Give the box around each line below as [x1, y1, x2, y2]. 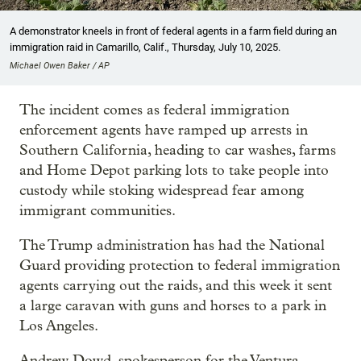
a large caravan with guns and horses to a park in [19, 297, 326, 315]
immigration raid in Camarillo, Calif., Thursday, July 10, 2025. [10, 41, 280, 54]
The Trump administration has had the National [19, 237, 325, 255]
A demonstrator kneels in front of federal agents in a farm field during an [10, 25, 337, 38]
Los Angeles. [19, 317, 98, 335]
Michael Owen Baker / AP [10, 60, 110, 72]
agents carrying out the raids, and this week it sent [19, 277, 332, 295]
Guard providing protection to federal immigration [19, 257, 340, 275]
